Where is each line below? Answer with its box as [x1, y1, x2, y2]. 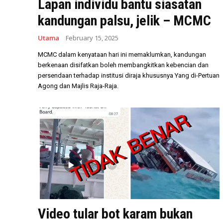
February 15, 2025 [66, 33, 118, 42]
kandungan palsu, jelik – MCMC [38, 12, 211, 29]
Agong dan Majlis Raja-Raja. [38, 82, 118, 90]
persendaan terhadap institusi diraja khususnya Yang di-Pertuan [38, 71, 220, 79]
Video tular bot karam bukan [38, 206, 193, 222]
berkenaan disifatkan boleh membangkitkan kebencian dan [38, 61, 209, 69]
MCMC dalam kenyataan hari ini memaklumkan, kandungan [38, 50, 206, 58]
